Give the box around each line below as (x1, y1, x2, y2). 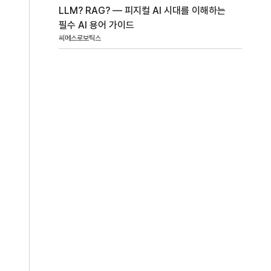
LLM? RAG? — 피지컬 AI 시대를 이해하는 (59, 5, 226, 17)
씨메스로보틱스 (59, 34, 102, 43)
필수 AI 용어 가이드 (59, 19, 135, 31)
